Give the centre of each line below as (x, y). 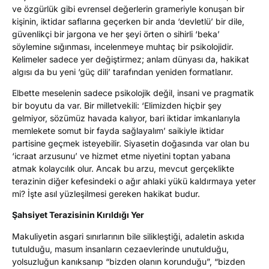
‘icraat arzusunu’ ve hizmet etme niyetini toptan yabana (121, 156)
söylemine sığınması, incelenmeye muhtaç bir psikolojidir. (123, 46)
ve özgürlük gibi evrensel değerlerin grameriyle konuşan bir (128, 8)
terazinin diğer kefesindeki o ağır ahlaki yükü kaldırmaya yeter (134, 181)
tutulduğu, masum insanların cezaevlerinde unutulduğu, (120, 249)
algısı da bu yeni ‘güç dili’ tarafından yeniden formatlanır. (122, 71)
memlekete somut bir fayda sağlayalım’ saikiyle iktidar (118, 130)
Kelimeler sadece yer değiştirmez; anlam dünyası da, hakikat (131, 59)
